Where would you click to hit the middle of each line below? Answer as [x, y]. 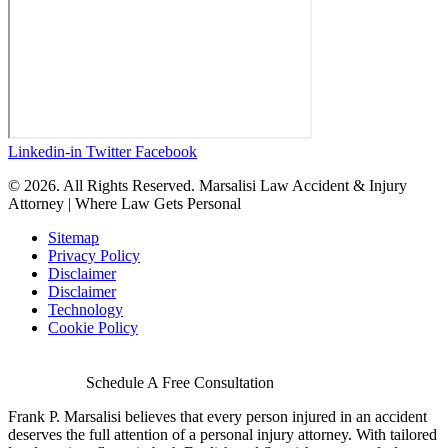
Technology [85, 309]
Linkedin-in [45, 151]
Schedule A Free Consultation [179, 382]
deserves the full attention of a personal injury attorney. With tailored [222, 434]
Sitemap [73, 237]
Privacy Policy [94, 255]
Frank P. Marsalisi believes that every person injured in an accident [217, 416]
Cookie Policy [93, 327]
